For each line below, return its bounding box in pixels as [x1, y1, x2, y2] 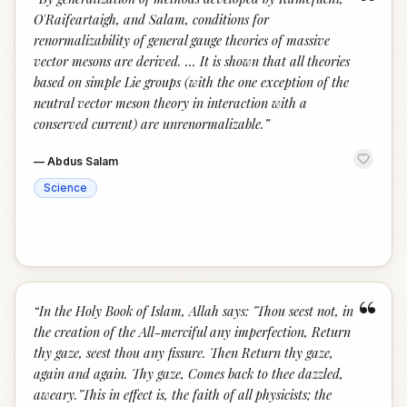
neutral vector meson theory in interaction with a [34, 94, 307, 112]
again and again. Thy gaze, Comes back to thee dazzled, [34, 364, 343, 382]
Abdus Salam [47, 154, 118, 168]
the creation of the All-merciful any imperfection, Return [34, 323, 351, 341]
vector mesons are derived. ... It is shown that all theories [34, 52, 350, 70]
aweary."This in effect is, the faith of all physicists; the [34, 385, 332, 403]
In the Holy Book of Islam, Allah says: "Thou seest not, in [39, 302, 353, 320]
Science [44, 181, 87, 194]
